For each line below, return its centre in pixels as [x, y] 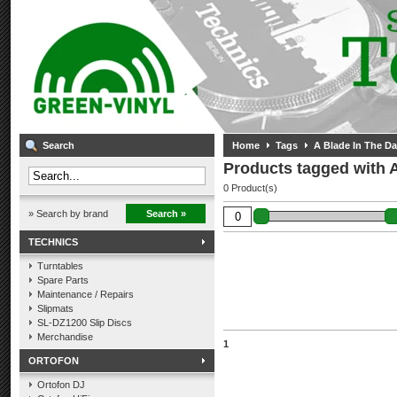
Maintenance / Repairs [86, 294]
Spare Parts [63, 280]
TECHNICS [53, 242]
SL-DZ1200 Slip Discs [85, 323]
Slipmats [55, 308]
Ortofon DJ [61, 385]
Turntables [60, 266]
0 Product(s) [250, 188]
